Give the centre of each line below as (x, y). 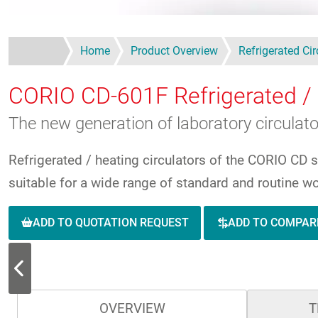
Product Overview (174, 50)
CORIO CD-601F (91, 95)
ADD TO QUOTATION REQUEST (110, 222)
